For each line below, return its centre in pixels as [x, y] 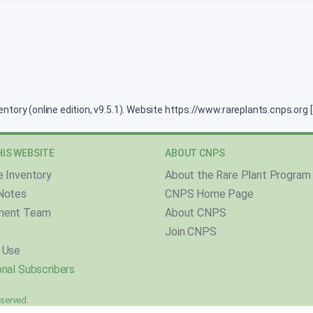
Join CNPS [191, 232]
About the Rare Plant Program [238, 175]
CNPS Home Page [209, 194]
